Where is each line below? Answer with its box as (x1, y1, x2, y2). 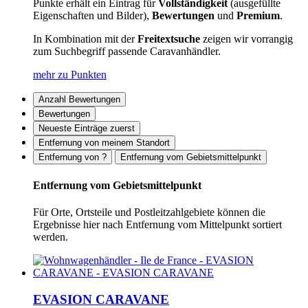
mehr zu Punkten (33, 69, 107, 81)
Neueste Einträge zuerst (38, 123, 135, 134)
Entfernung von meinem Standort (38, 137, 170, 148)
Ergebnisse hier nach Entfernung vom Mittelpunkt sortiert (33, 218, 282, 230)
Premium (236, 10, 280, 22)
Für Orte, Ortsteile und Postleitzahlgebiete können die (33, 206, 265, 218)
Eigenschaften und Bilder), (33, 10, 152, 22)
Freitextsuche (137, 33, 200, 45)
